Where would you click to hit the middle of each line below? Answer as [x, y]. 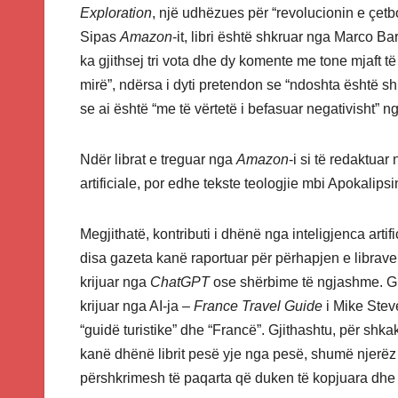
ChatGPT [180, 283]
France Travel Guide [258, 306]
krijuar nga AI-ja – [137, 306]
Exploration [116, 13]
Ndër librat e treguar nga [158, 160]
